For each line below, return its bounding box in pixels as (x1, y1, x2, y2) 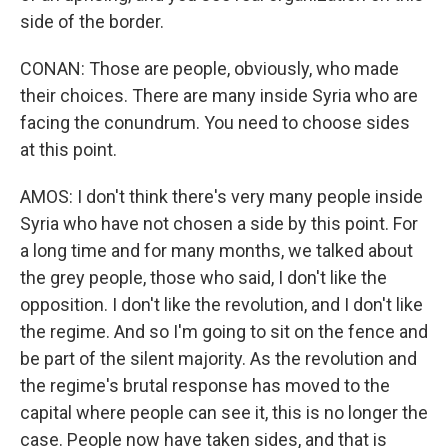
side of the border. (20, 11, 164, 32)
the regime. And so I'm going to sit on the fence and (20, 321, 428, 342)
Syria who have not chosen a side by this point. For (20, 213, 418, 234)
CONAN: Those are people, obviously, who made (20, 58, 399, 79)
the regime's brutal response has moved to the (20, 375, 390, 396)
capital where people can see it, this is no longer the (20, 402, 428, 423)
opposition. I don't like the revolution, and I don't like (20, 294, 423, 315)
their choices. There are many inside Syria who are (20, 85, 418, 106)
